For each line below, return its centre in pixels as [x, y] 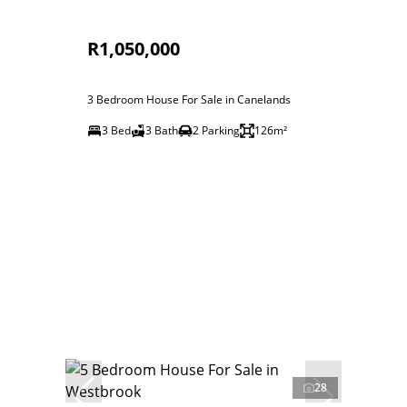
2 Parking [216, 130]
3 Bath [162, 130]
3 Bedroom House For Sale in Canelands [189, 99]
